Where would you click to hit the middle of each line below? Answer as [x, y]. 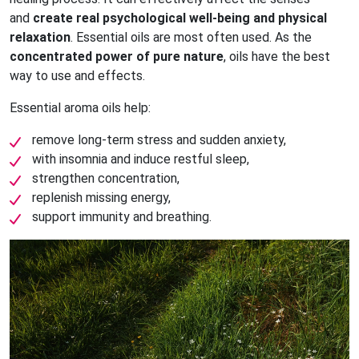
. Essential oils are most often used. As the [191, 37]
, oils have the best [277, 56]
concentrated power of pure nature [117, 56]
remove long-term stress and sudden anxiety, [159, 139]
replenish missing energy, [101, 197]
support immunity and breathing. [122, 216]
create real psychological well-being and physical [180, 18]
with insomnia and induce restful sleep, [141, 159]
